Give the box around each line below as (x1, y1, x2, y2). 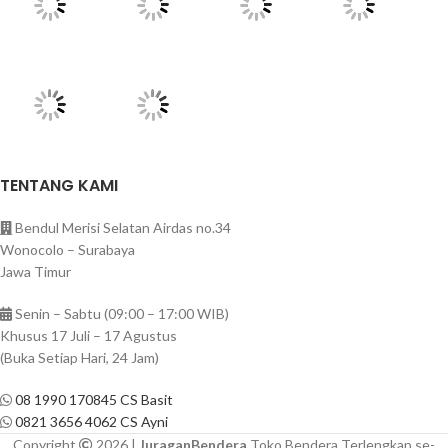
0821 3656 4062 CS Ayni (15, 413, 168, 431)
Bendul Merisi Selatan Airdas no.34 (12, 219, 231, 237)
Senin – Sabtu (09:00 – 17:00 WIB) (12, 305, 229, 323)
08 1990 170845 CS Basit (15, 391, 173, 409)
